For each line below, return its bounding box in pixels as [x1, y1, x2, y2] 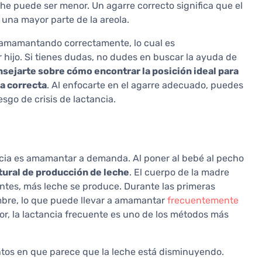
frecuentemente [167, 195, 239, 206]
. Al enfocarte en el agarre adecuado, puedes [47, 80, 243, 91]
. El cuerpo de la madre [129, 167, 229, 178]
